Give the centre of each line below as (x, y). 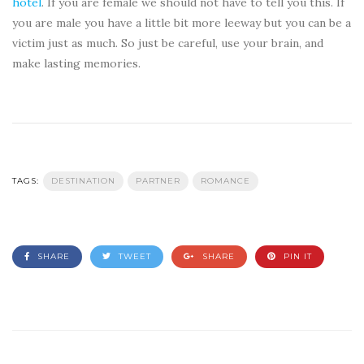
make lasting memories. (76, 64)
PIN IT (296, 257)
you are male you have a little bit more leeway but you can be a (182, 23)
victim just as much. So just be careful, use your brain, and (168, 43)
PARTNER (158, 181)
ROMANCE (225, 181)
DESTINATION (83, 181)
